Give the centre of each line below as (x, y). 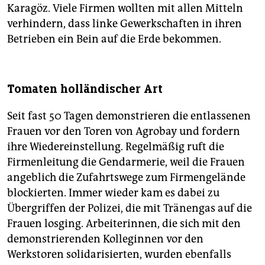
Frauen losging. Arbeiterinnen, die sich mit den (124, 224)
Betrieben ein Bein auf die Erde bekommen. (114, 39)
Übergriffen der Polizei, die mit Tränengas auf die (130, 209)
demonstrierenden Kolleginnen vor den (105, 239)
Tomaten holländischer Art (85, 89)
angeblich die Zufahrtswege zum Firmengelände (126, 178)
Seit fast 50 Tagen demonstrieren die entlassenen (129, 116)
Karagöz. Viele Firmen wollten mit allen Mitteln (125, 9)
